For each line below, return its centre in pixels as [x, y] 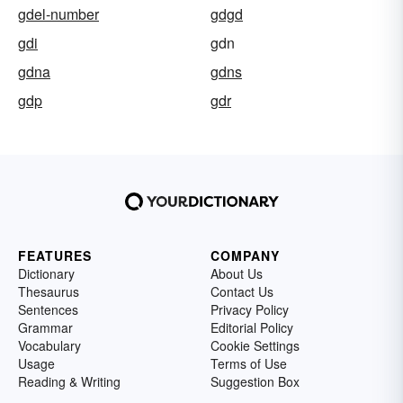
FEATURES [55, 256]
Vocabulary [49, 346]
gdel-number [58, 14]
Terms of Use [249, 364]
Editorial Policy [252, 328]
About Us [237, 274]
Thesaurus [49, 292]
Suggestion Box [255, 382]
